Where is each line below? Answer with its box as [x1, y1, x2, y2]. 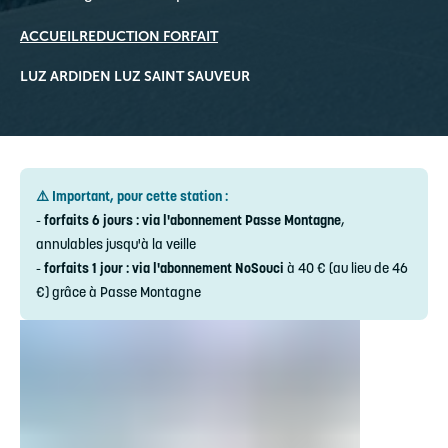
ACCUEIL [20, 28, 79, 44]
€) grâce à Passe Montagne [36, 283, 201, 301]
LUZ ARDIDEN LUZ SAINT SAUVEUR [20, 68, 250, 84]
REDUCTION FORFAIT [79, 28, 218, 44]
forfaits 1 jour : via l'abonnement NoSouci [44, 259, 287, 277]
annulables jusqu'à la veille [36, 235, 196, 253]
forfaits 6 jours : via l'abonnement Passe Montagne [44, 211, 341, 229]
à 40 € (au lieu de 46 [287, 259, 408, 277]
